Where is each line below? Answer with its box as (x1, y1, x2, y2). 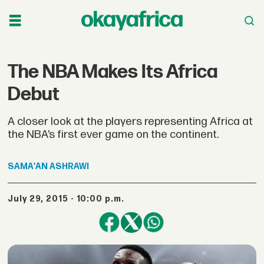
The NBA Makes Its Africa (8, 60, 218, 84)
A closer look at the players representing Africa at (8, 114, 253, 128)
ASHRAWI (49, 161, 90, 172)
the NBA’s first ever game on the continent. (8, 127, 219, 141)
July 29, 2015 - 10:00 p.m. (14, 193, 124, 204)
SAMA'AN (8, 161, 48, 172)
